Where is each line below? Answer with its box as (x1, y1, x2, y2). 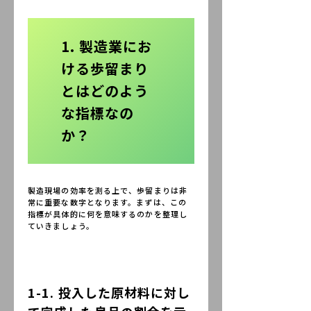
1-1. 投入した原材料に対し (28, 283, 191, 301)
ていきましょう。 (28, 219, 94, 231)
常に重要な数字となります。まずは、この (28, 196, 187, 208)
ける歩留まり (60, 58, 149, 78)
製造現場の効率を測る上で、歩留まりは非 (28, 184, 187, 196)
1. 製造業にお (60, 35, 153, 56)
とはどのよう (60, 80, 149, 101)
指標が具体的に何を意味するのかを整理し (28, 208, 187, 219)
